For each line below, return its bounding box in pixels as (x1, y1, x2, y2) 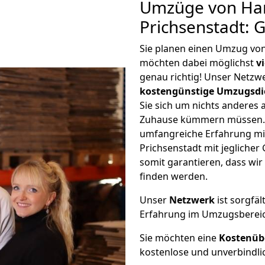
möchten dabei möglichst (140, 56, 256, 69)
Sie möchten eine (140, 231, 219, 244)
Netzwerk (169, 193, 215, 206)
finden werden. (140, 170, 208, 183)
